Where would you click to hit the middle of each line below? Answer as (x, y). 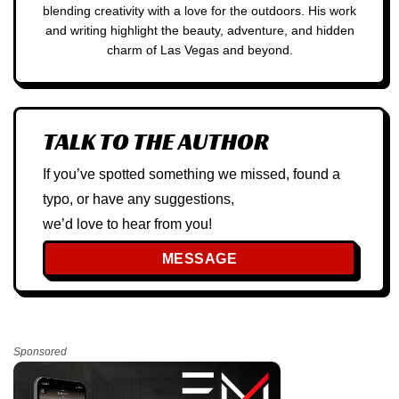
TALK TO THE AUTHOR (156, 141)
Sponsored (40, 351)
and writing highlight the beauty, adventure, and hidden (199, 31)
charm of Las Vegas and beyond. (199, 50)
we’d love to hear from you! (127, 223)
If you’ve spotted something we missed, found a (191, 173)
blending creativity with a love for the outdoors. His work (199, 11)
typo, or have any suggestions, (138, 198)
